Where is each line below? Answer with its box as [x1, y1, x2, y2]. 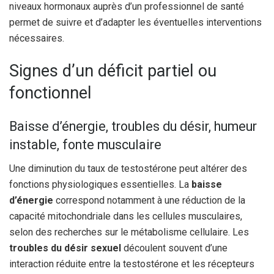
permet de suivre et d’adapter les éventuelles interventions [9, 16, 262, 28]
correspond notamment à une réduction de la [53, 194, 245, 206]
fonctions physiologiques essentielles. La [9, 178, 191, 190]
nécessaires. [9, 32, 64, 44]
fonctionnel [9, 83, 92, 103]
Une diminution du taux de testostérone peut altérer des [9, 162, 247, 174]
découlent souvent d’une [121, 242, 228, 254]
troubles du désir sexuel [9, 242, 121, 254]
